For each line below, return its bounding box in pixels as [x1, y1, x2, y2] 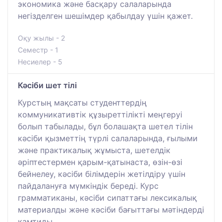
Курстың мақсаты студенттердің [18, 97, 147, 108]
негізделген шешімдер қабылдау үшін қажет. [18, 10, 193, 21]
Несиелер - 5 [18, 57, 62, 66]
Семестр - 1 [18, 45, 58, 54]
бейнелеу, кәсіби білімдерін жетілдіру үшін [18, 168, 185, 179]
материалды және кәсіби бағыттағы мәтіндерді [18, 204, 204, 215]
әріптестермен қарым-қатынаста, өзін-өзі [18, 157, 182, 167]
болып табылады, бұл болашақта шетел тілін [18, 121, 193, 131]
